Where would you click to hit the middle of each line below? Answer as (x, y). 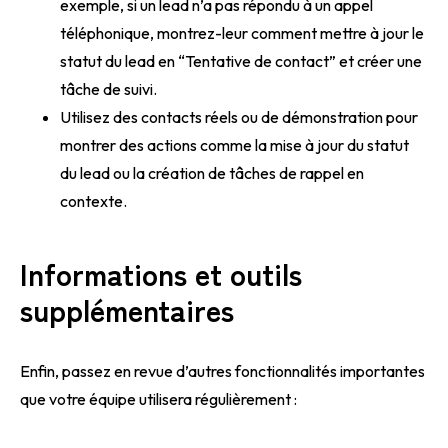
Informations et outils (161, 272)
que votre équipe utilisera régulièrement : (158, 398)
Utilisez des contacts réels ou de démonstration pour (239, 116)
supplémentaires (127, 308)
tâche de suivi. (108, 88)
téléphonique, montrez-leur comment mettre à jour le (242, 32)
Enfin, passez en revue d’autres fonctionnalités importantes (222, 370)
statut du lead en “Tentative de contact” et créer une (241, 60)
